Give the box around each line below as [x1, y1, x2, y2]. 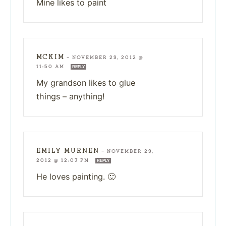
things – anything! [36, 91, 105, 101]
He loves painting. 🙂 [36, 171, 116, 182]
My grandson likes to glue [36, 77, 135, 88]
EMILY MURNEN [36, 146, 99, 155]
